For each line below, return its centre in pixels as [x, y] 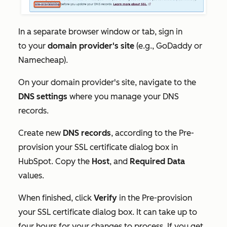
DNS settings [43, 97]
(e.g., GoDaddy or [168, 46]
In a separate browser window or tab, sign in [100, 32]
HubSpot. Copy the [55, 162]
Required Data [157, 162]
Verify [105, 198]
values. [31, 176]
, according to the [145, 133]
